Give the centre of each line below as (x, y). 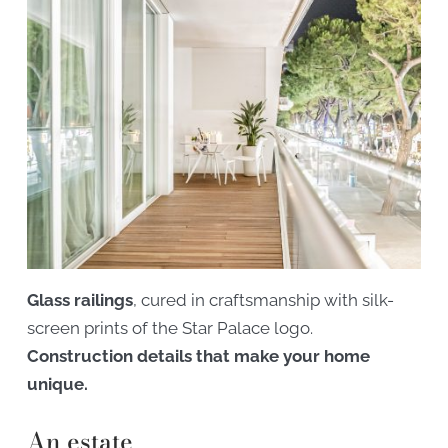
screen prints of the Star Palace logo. (170, 328)
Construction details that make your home (199, 356)
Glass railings (80, 300)
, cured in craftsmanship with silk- (264, 300)
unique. (58, 384)
